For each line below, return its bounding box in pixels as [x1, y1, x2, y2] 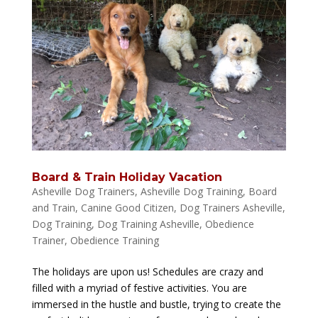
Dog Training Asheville [97, 217, 199, 231]
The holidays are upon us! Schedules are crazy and [31, 265, 263, 279]
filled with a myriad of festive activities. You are [31, 281, 247, 295]
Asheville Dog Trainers [31, 185, 135, 199]
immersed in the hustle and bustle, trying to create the [31, 297, 281, 312]
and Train [31, 201, 75, 215]
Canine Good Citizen [80, 201, 174, 215]
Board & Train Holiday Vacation [31, 170, 222, 185]
